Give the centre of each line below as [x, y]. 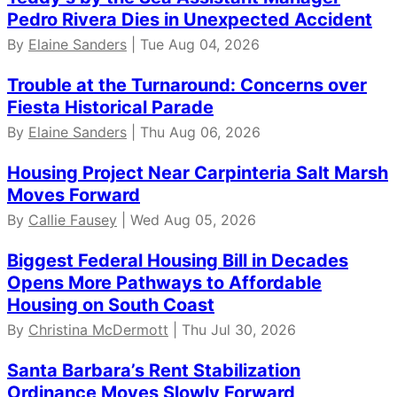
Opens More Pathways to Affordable [164, 283]
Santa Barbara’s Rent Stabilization [154, 371]
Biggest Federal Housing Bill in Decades [178, 261]
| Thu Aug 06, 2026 [194, 132]
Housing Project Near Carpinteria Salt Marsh [198, 173]
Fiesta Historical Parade [110, 108]
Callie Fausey [73, 220]
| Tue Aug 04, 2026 [193, 45]
